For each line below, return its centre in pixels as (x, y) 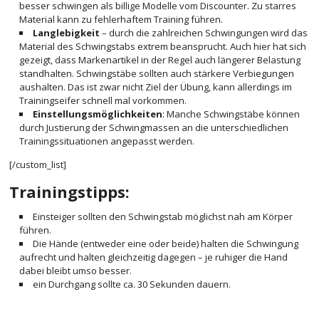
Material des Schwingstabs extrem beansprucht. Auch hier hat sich (163, 46)
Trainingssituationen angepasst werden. (107, 141)
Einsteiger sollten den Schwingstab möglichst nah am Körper (163, 216)
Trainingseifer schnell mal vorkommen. (103, 100)
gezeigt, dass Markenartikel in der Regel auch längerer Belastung (160, 60)
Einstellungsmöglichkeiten (98, 114)
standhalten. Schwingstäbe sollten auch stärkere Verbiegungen (157, 73)
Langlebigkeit (67, 33)
